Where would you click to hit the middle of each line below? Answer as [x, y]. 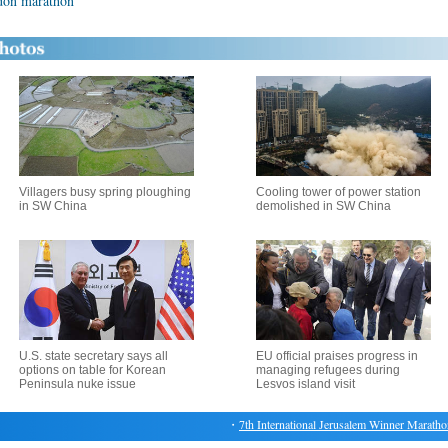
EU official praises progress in [337, 356]
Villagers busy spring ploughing [104, 192]
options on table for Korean [92, 370]
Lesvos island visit [305, 384]
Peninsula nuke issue [77, 384]
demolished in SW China [323, 206]
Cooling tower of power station [338, 192]
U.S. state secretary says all [93, 356]
